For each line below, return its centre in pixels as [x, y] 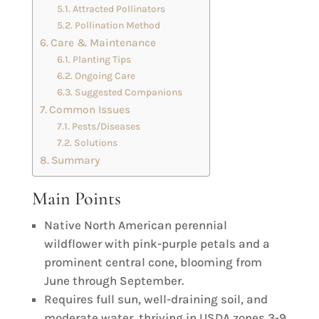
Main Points [76, 198]
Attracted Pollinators [119, 9]
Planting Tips [101, 59]
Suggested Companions [128, 92]
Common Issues [89, 110]
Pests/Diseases [106, 126]
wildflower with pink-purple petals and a [157, 244]
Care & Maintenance [103, 43]
